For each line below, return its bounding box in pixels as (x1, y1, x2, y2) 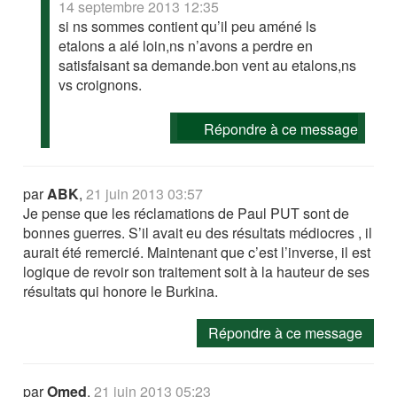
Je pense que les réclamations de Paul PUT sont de (23, 202, 350, 223)
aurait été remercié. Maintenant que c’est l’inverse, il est (23, 241, 371, 262)
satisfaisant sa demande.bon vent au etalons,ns (58, 54, 357, 75)
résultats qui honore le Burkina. (23, 280, 219, 301)
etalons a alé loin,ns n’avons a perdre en (58, 35, 314, 56)
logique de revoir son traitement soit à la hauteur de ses (23, 261, 370, 282)
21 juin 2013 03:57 (86, 183, 204, 204)
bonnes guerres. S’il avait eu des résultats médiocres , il (23, 222, 373, 243)
